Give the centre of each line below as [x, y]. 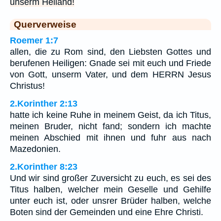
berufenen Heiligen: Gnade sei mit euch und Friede [110, 63]
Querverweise [45, 24]
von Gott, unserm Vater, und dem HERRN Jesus [110, 74]
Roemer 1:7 [34, 40]
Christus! [27, 86]
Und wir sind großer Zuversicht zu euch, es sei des [110, 178]
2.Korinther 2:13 [44, 103]
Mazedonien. [35, 149]
